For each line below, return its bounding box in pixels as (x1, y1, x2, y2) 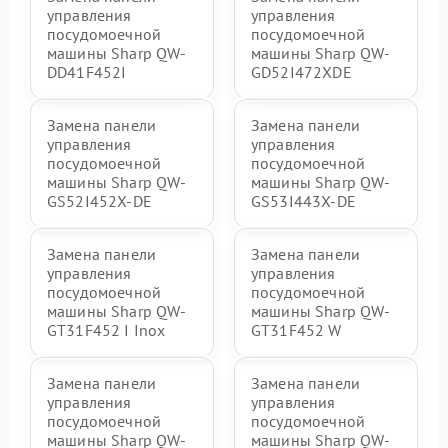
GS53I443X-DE (251, 190, 356, 211)
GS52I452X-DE (47, 190, 152, 211)
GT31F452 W (251, 319, 342, 340)
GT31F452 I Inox (47, 319, 166, 340)
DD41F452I (47, 61, 127, 82)
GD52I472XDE (251, 61, 352, 82)
